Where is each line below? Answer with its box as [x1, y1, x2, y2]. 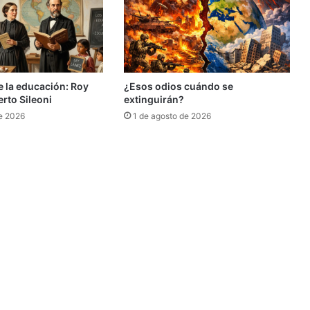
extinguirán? [123, 93, 184, 106]
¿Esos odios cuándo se [123, 80, 233, 93]
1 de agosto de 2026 [132, 111, 211, 122]
